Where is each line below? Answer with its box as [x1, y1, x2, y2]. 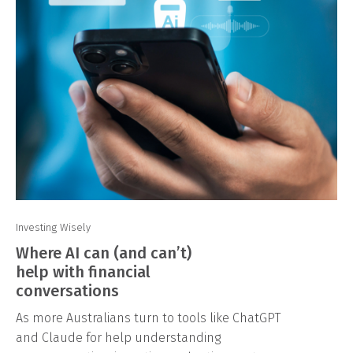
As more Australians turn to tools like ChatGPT [16, 310, 281, 325]
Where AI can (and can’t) [16, 243, 191, 262]
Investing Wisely [16, 221, 91, 233]
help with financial [16, 262, 150, 281]
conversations [16, 281, 119, 300]
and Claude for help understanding [16, 330, 221, 345]
